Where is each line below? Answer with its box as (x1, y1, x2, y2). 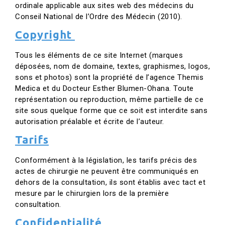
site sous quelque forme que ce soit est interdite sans (15, 106, 207, 115)
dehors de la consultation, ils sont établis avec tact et (15, 178, 205, 187)
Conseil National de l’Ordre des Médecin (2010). (15, 12, 182, 21)
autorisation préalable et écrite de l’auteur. (15, 117, 164, 126)
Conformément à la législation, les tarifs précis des (15, 156, 197, 165)
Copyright (15, 28, 75, 41)
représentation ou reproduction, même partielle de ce (15, 95, 203, 104)
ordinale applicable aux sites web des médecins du (15, 1, 194, 10)
